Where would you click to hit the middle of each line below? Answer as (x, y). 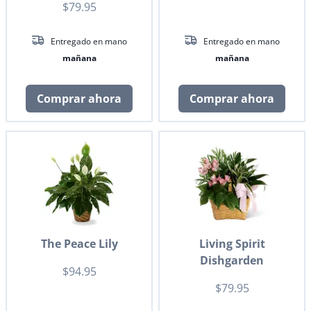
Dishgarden (232, 261)
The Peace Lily (79, 244)
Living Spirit (232, 244)
